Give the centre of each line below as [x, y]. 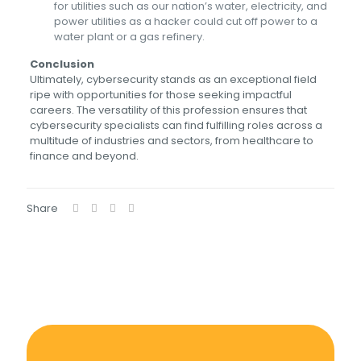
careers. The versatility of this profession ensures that [168, 110]
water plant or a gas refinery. [129, 37]
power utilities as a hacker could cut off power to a [185, 21]
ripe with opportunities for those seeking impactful [160, 95]
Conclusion [62, 64]
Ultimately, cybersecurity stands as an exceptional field [173, 79]
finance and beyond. [85, 156]
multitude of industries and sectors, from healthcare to [171, 141]
